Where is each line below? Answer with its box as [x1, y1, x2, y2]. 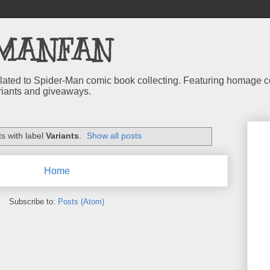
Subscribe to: [9, 196, 58, 206]
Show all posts [87, 131, 142, 141]
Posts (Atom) [58, 196, 104, 206]
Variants [45, 131, 79, 141]
